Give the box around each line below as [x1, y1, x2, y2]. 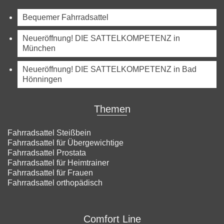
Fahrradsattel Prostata [7, 148, 86, 157]
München [22, 43, 55, 52]
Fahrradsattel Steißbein [7, 128, 91, 137]
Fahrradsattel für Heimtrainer [7, 158, 109, 167]
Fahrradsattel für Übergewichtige [7, 138, 123, 147]
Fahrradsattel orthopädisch [7, 178, 102, 187]
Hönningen [22, 74, 62, 83]
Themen [93, 103, 130, 114]
